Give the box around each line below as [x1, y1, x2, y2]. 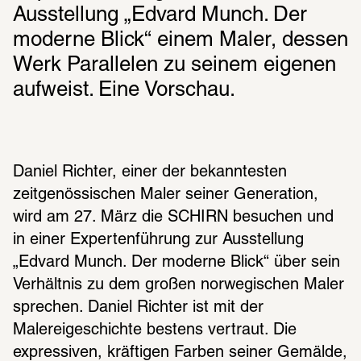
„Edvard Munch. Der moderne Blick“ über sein [13, 255, 340, 271]
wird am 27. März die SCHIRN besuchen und [13, 210, 334, 226]
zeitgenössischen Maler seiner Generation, [13, 188, 318, 203]
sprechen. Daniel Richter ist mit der [13, 301, 263, 316]
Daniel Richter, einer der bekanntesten [13, 165, 287, 180]
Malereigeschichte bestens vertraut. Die [13, 323, 297, 338]
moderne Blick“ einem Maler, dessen [13, 31, 348, 51]
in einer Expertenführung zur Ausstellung [13, 233, 304, 248]
